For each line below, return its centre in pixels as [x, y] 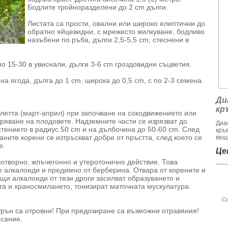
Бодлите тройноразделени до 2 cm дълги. [98, 7]
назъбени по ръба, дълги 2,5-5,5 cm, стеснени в [108, 40]
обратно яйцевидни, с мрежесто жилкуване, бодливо [116, 32]
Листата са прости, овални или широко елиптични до [116, 23]
